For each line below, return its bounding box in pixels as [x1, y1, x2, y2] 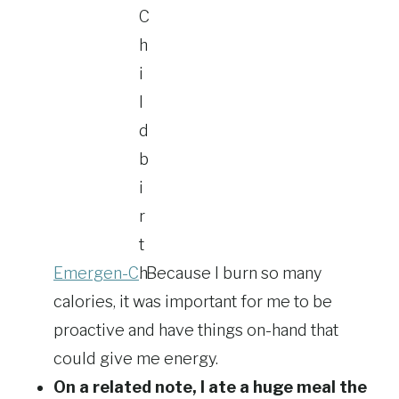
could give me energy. [53, 349, 218, 369]
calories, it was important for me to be [53, 292, 332, 312]
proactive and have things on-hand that [53, 321, 338, 340]
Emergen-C [53, 264, 139, 283]
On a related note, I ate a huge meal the [53, 378, 367, 397]
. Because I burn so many [140, 264, 322, 283]
